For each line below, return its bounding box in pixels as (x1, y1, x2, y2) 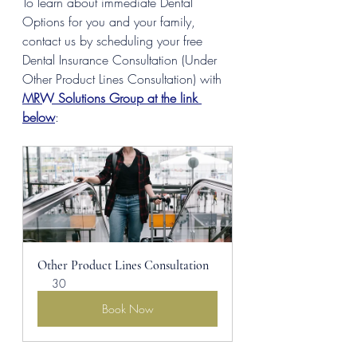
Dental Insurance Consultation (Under (22, 51, 221, 69)
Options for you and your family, (22, 13, 199, 31)
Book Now (101, 301, 154, 317)
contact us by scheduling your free (22, 32, 206, 50)
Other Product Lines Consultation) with (22, 70, 226, 88)
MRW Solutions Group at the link (22, 89, 202, 108)
